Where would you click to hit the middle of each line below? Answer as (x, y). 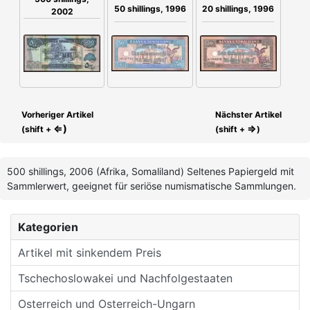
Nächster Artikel (248, 115)
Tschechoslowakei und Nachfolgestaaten (125, 279)
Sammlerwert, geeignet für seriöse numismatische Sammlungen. (152, 186)
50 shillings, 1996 (150, 9)
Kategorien (48, 227)
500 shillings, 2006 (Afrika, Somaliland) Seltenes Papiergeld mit (151, 172)
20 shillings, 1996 (238, 9)
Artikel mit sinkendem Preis (90, 253)
